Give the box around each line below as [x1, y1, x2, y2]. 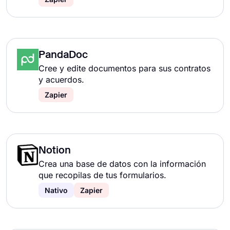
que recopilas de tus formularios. [39, 170, 166, 180]
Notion [39, 146, 71, 156]
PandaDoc [39, 50, 88, 61]
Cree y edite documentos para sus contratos [39, 63, 210, 73]
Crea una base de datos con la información [39, 159, 206, 169]
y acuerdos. [39, 74, 84, 85]
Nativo [45, 186, 68, 195]
